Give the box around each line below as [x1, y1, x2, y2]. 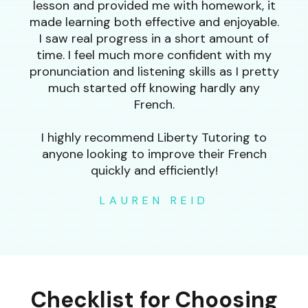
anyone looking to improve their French [41, 146, 267, 162]
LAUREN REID [99, 193, 209, 208]
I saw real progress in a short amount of [39, 30, 269, 47]
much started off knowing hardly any [48, 80, 260, 96]
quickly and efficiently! [90, 162, 218, 179]
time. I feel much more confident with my [36, 47, 272, 63]
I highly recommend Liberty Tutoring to [41, 129, 267, 146]
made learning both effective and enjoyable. [29, 14, 279, 30]
